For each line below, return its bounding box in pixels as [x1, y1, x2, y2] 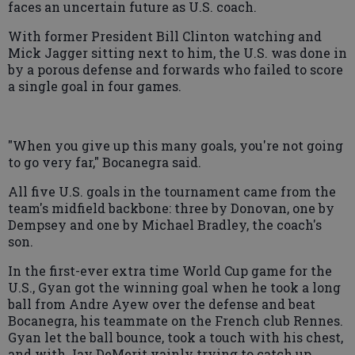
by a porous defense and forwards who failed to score [8, 60, 343, 78]
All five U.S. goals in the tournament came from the [8, 182, 336, 200]
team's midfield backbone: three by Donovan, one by [8, 199, 334, 216]
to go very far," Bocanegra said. [8, 153, 201, 170]
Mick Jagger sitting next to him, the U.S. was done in [8, 44, 347, 61]
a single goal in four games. [8, 77, 181, 94]
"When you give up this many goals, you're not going [8, 136, 343, 154]
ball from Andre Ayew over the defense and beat [8, 295, 315, 312]
